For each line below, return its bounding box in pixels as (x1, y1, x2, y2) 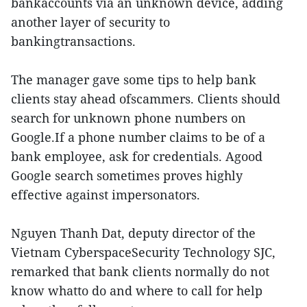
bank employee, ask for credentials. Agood (11, 147, 262, 164)
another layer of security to (11, 13, 170, 30)
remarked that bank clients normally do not (11, 262, 269, 280)
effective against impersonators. (11, 186, 200, 203)
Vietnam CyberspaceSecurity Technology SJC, (11, 243, 275, 260)
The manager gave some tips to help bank (11, 71, 256, 88)
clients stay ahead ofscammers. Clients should (11, 90, 280, 107)
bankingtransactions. (11, 32, 136, 49)
